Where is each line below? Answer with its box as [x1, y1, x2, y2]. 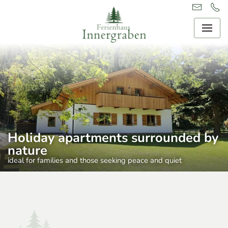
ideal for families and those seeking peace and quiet [8, 155, 182, 165]
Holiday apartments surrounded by [8, 129, 218, 147]
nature [8, 141, 47, 159]
